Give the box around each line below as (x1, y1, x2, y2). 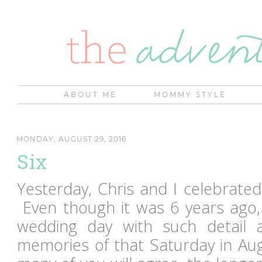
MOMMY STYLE (154, 90, 226, 99)
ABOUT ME (64, 90, 117, 99)
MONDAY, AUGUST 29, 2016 (16, 134, 126, 143)
